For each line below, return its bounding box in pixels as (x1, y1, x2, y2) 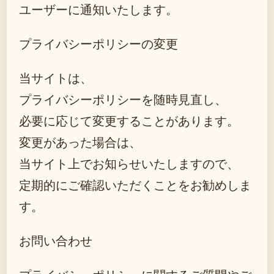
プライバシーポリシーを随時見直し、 (19, 91, 227, 108)
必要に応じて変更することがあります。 (19, 113, 239, 129)
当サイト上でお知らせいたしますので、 (19, 155, 239, 172)
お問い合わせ (19, 232, 92, 249)
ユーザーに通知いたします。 (19, 1, 178, 18)
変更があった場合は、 (19, 134, 141, 150)
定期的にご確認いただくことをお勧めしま (19, 177, 251, 193)
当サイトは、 (19, 70, 92, 86)
